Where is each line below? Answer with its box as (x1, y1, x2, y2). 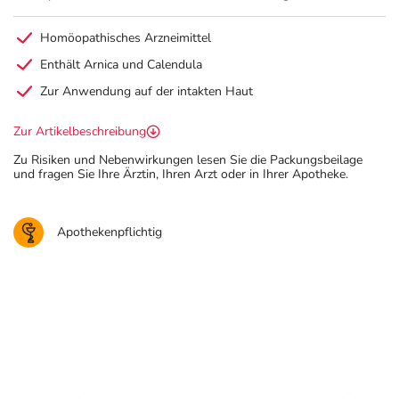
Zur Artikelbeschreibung (13, 123, 146, 140)
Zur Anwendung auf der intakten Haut (40, 83, 253, 100)
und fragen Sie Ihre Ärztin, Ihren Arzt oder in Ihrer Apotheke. (13, 166, 348, 183)
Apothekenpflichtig (57, 224, 162, 240)
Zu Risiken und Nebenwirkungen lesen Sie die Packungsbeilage (13, 151, 362, 168)
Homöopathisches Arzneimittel (40, 29, 211, 46)
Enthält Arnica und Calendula (40, 56, 202, 73)
